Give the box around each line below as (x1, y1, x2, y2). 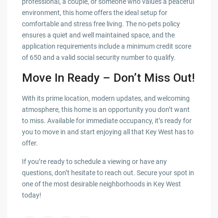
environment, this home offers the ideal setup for (22, 9, 168, 17)
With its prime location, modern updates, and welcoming (22, 94, 190, 103)
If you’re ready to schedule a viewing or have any (22, 158, 167, 166)
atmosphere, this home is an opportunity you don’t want (22, 106, 190, 114)
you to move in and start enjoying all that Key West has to (22, 128, 194, 136)
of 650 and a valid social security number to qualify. (22, 54, 176, 62)
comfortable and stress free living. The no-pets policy (22, 20, 181, 28)
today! (22, 191, 42, 200)
